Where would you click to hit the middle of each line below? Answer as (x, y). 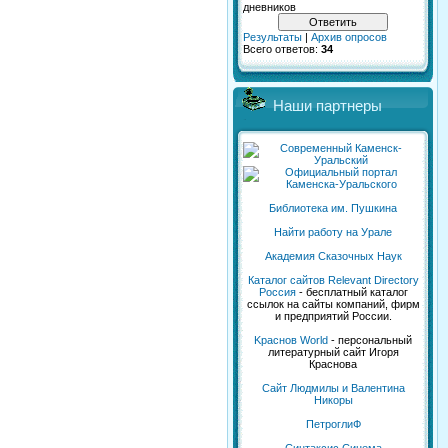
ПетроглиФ (333, 424)
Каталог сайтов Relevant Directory (333, 280)
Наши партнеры (327, 106)
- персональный (370, 340)
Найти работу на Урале (333, 232)
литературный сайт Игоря (333, 352)
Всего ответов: (282, 49)
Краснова (333, 364)
